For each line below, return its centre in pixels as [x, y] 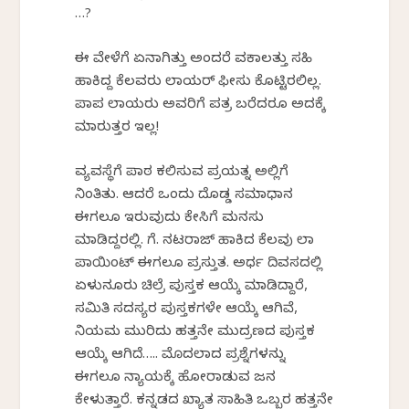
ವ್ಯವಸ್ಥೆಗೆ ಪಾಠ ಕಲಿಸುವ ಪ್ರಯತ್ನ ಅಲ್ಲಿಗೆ [182, 173]
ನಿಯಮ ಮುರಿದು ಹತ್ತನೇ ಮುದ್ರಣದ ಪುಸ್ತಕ [195, 333]
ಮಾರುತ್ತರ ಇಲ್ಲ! [117, 128]
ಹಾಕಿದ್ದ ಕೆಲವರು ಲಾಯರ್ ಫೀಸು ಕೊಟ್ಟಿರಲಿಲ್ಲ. [199, 83]
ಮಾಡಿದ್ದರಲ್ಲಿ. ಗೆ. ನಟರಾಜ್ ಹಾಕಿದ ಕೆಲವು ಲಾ [195, 241]
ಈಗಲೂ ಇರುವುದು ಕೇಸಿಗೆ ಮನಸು [170, 219]
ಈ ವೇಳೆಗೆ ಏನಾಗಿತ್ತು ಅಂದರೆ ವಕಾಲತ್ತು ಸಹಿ [194, 60]
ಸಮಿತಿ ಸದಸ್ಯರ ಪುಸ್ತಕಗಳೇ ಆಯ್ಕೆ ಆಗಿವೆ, [187, 310]
